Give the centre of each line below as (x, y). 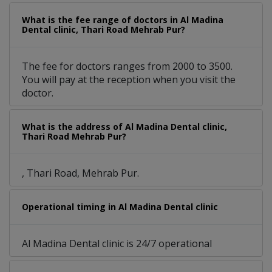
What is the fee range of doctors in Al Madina (123, 20)
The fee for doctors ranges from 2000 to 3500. (127, 66)
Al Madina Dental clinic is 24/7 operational (117, 244)
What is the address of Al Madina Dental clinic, (124, 127)
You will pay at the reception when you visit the (129, 80)
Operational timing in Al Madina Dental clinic (120, 207)
